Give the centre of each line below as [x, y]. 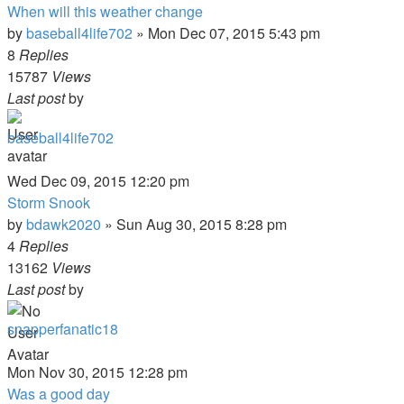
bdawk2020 [64, 224]
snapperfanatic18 [63, 329]
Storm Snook [49, 202]
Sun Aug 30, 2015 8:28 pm [202, 224]
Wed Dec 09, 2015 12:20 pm [98, 181]
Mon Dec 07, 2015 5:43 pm [234, 33]
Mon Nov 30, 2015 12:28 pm [97, 372]
